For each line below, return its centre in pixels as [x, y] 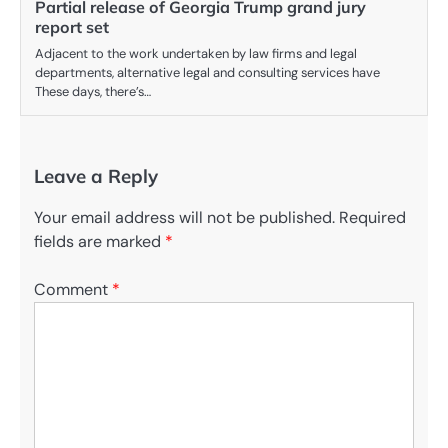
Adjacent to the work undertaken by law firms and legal [196, 54]
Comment [73, 290]
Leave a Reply [96, 176]
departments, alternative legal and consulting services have [207, 73]
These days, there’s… [93, 92]
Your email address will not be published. [184, 218]
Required [372, 218]
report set [72, 27]
